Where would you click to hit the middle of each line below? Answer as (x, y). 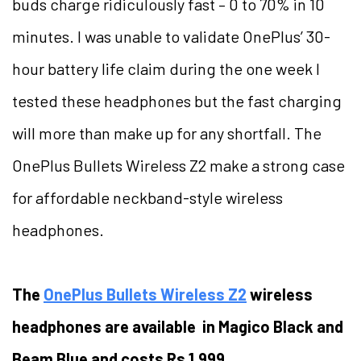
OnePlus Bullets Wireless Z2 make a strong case (178, 165)
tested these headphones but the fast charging (177, 100)
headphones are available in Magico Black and (178, 326)
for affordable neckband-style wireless (147, 197)
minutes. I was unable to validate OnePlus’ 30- (171, 36)
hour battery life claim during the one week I (166, 68)
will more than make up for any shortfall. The (167, 133)
